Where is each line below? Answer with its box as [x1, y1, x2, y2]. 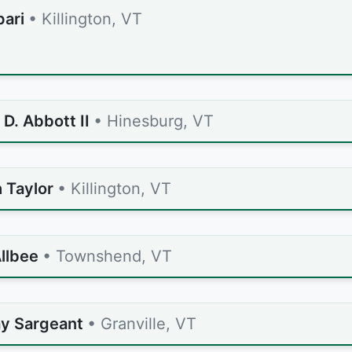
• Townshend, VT [42, 247, 172, 266]
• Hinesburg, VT [93, 112, 214, 130]
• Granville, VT [87, 314, 196, 333]
